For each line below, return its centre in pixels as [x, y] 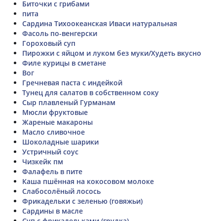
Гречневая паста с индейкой [72, 82]
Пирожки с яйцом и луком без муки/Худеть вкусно [112, 53]
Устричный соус [50, 151]
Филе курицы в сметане [64, 63]
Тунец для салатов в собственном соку [91, 92]
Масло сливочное [54, 132]
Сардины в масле [53, 211]
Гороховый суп [49, 43]
